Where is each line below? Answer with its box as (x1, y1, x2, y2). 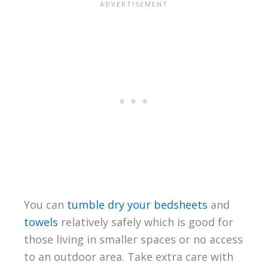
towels (23, 214, 58, 229)
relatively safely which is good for (57, 214, 233, 229)
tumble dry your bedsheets (66, 197, 208, 212)
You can (23, 197, 67, 212)
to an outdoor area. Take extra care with (23, 249, 233, 264)
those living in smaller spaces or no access (23, 232, 243, 246)
